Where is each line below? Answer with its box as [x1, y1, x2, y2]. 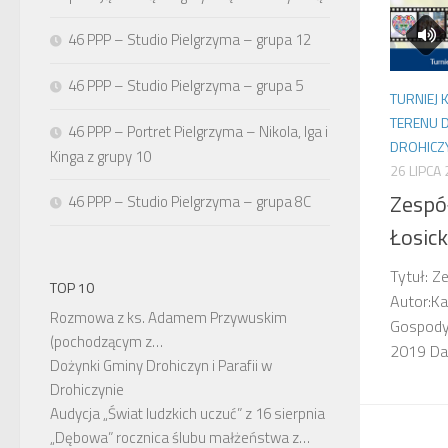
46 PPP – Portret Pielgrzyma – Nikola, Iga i [68, 120, 328, 143]
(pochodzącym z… [50, 330, 163, 353]
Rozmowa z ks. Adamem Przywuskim [50, 306, 287, 329]
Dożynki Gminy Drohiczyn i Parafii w [50, 354, 272, 377]
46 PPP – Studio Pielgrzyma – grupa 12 [68, 28, 311, 51]
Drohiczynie [50, 378, 124, 401]
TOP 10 [50, 277, 94, 298]
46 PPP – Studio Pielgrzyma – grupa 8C [68, 190, 311, 213]
